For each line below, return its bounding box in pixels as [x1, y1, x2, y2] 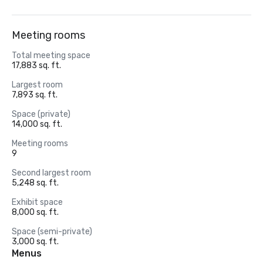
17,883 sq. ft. [12, 60, 61, 70]
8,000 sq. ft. [12, 207, 59, 217]
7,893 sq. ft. [12, 90, 58, 100]
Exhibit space [12, 197, 63, 207]
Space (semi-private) [12, 227, 92, 237]
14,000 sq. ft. [12, 119, 62, 129]
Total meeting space [12, 50, 90, 60]
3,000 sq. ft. [12, 237, 59, 247]
